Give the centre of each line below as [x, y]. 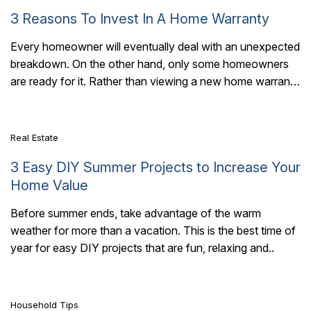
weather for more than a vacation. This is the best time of [153, 231]
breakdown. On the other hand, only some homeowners [150, 64]
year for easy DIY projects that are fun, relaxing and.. [142, 248]
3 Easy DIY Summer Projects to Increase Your [155, 168]
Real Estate [34, 138]
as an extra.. [41, 98]
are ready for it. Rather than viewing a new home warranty [155, 81]
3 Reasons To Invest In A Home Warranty [140, 18]
